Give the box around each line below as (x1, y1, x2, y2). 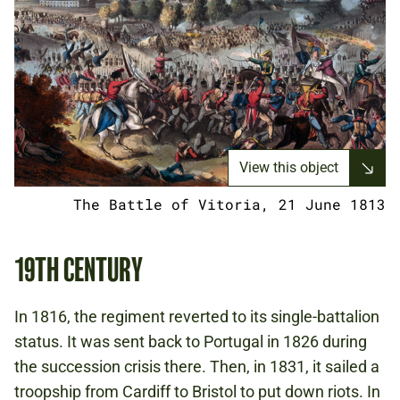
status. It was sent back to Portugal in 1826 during (14, 332, 367, 352)
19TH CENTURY (14, 253, 143, 288)
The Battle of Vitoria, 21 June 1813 (73, 195, 386, 214)
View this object (239, 159, 338, 177)
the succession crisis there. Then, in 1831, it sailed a (14, 357, 379, 377)
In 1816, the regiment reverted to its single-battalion (14, 307, 379, 327)
